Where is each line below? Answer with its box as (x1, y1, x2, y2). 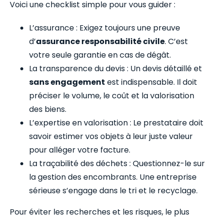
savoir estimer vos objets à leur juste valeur (29, 130, 193, 142)
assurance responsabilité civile (36, 35, 165, 47)
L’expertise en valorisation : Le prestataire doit (29, 117, 203, 128)
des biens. (29, 103, 66, 115)
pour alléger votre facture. (29, 144, 130, 155)
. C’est (165, 35, 188, 47)
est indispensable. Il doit (105, 76, 197, 88)
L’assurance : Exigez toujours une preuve (29, 22, 180, 33)
